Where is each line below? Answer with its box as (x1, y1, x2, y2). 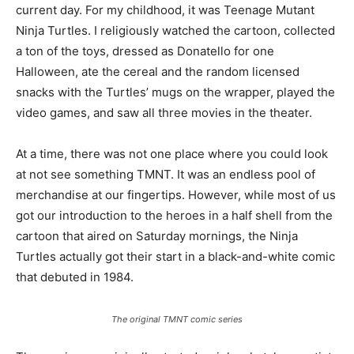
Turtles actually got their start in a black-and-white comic (16, 248, 335, 264)
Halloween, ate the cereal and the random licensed (16, 63, 299, 79)
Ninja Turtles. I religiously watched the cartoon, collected (16, 22, 335, 38)
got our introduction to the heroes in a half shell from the (16, 207, 333, 223)
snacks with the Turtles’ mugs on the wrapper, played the (16, 84, 335, 100)
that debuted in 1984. (16, 269, 134, 284)
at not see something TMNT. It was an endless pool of (16, 166, 315, 182)
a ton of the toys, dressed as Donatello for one (16, 43, 274, 58)
